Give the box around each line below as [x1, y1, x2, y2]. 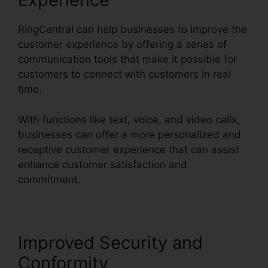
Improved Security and [18, 232, 203, 253]
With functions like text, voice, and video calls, [18, 113, 240, 126]
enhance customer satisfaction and [18, 158, 187, 170]
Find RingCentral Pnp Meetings [84, 173, 232, 185]
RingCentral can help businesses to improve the [18, 23, 247, 36]
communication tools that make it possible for [18, 53, 237, 66]
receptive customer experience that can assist [18, 143, 239, 156]
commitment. [18, 173, 84, 185]
